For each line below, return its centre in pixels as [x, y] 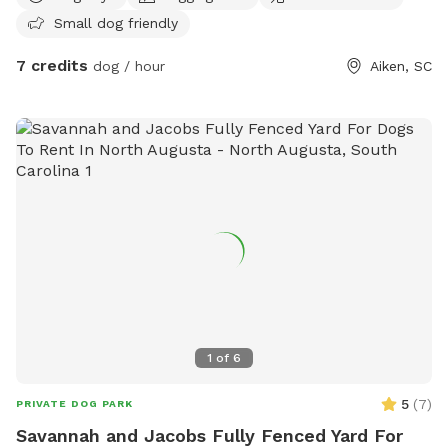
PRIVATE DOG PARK [74, 404]
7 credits [52, 65]
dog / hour [126, 65]
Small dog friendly [116, 22]
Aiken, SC [401, 65]
